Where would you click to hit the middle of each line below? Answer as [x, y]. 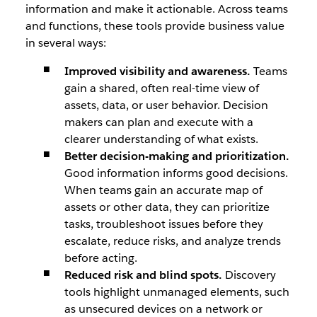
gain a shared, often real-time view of [161, 88]
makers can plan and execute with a [158, 122]
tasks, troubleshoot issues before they [163, 224]
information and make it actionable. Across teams [156, 9]
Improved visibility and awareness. [158, 71]
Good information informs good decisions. [176, 173]
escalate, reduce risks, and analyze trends [172, 241]
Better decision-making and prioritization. [177, 156]
